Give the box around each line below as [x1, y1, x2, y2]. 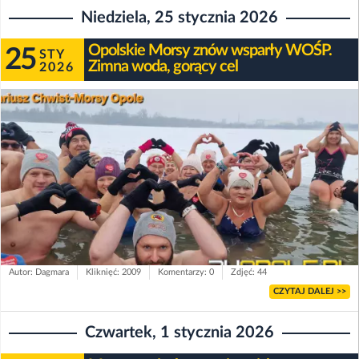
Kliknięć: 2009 [86, 267, 141, 276]
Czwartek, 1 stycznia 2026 [85, 324, 274, 341]
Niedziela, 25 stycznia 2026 [81, 9, 278, 26]
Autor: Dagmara [9, 267, 69, 276]
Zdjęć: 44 [231, 267, 267, 276]
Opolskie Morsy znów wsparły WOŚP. [88, 42, 332, 58]
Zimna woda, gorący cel [88, 58, 238, 75]
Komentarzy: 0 [158, 267, 214, 276]
